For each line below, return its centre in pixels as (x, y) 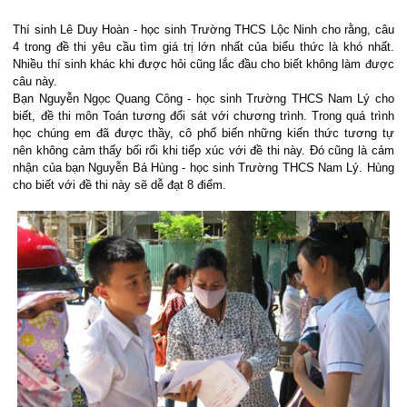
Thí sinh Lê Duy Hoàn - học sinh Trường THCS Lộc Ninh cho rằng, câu (203, 30)
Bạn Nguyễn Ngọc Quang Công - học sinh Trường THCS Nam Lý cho (203, 99)
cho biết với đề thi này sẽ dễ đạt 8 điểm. (120, 185)
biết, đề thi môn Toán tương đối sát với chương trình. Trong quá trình (203, 116)
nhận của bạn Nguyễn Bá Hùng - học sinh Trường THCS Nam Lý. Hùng (203, 168)
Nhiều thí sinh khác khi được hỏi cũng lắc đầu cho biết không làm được (203, 64)
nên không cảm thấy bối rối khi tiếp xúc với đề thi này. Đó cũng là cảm (203, 150)
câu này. (35, 81)
